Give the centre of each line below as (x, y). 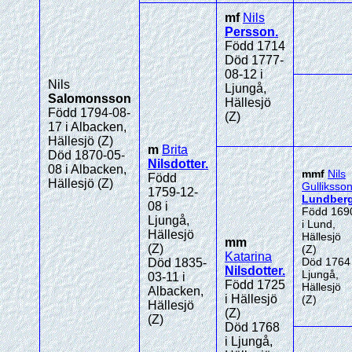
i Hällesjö (251, 299)
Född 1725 (255, 285)
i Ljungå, (249, 341)
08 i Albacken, (87, 169)
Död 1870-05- (86, 155)
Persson (250, 32)
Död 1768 (252, 327)
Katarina (248, 257)
